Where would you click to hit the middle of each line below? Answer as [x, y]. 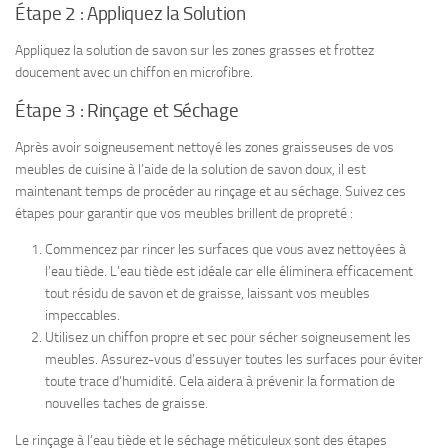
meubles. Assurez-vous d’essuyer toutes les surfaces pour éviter [234, 360]
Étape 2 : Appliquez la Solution [130, 14]
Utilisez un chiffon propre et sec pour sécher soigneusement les [228, 338]
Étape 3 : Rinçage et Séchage [127, 111]
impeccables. [82, 316]
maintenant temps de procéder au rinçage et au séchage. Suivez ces [210, 192]
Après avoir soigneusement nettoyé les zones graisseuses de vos [204, 148]
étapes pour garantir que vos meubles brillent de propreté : [184, 214]
